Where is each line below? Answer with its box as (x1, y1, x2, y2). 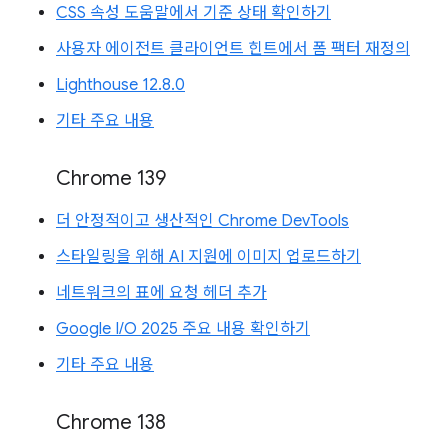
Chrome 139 (56, 165, 166, 191)
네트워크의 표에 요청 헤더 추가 (56, 282, 267, 303)
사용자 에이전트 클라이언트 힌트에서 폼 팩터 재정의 (56, 38, 410, 59)
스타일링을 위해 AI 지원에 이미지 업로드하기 (56, 246, 361, 267)
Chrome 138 (56, 409, 166, 435)
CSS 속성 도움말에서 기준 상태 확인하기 (56, 2, 331, 23)
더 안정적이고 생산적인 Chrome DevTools (56, 210, 349, 231)
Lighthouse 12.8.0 (56, 74, 185, 95)
